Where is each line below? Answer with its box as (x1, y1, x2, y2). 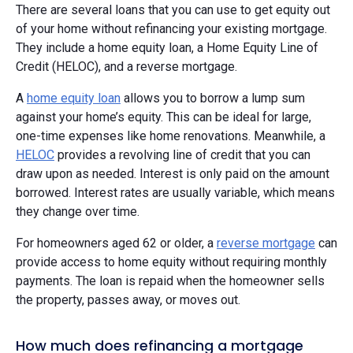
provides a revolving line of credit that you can (54, 147, 310, 162)
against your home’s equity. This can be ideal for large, (16, 109, 311, 124)
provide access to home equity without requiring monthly (16, 254, 327, 269)
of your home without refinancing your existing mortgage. (16, 20, 327, 36)
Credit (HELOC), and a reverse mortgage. (16, 58, 237, 74)
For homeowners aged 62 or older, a (16, 235, 217, 251)
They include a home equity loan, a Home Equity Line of (16, 39, 318, 55)
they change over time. (16, 203, 139, 219)
